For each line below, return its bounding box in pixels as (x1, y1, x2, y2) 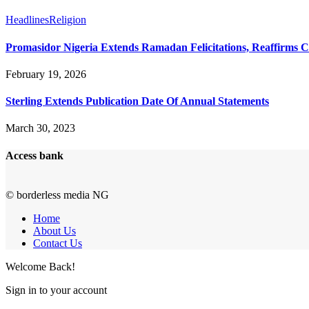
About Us (33, 224, 76, 237)
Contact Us (33, 237, 82, 249)
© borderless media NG (6, 188, 109, 201)
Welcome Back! (6, 260, 75, 272)
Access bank (6, 149, 63, 161)
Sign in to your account (6, 283, 107, 296)
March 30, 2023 (6, 122, 75, 134)
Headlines (6, 14, 49, 26)
